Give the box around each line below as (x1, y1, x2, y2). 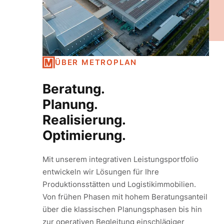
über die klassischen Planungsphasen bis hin (42, 204, 202, 214)
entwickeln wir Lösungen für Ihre (42, 167, 159, 176)
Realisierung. (42, 112, 125, 127)
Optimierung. (42, 127, 126, 143)
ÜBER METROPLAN (55, 57, 137, 67)
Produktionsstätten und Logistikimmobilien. (42, 179, 196, 189)
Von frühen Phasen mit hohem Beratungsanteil (42, 192, 207, 201)
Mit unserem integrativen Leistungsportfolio (42, 154, 198, 164)
